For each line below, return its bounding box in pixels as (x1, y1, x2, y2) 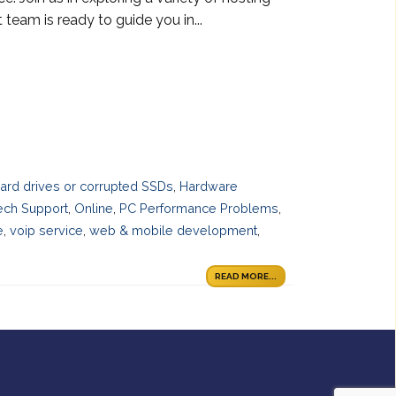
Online (74, 201, 113, 217)
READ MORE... (215, 271, 277, 282)
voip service (10, 223, 83, 239)
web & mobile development (89, 223, 257, 239)
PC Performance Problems (119, 201, 278, 217)
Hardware (179, 179, 239, 194)
